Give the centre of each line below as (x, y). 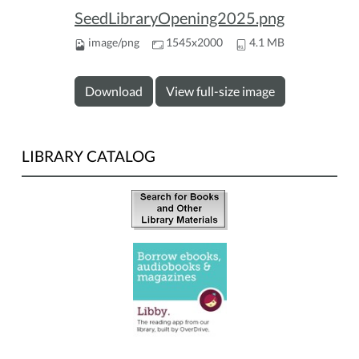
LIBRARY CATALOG (89, 156)
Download (113, 91)
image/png (114, 42)
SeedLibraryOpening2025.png (179, 18)
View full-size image (220, 91)
